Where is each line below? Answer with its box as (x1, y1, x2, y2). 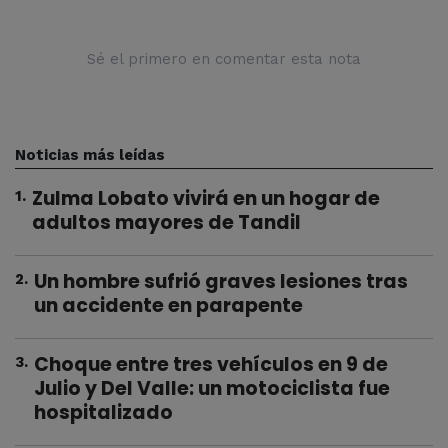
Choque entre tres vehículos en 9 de (34, 351, 388, 379)
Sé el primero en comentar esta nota (87, 50, 361, 69)
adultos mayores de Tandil (32, 209, 301, 237)
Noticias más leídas (15, 146, 165, 165)
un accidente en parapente (34, 292, 303, 320)
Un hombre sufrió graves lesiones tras (34, 268, 408, 296)
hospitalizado (34, 399, 173, 427)
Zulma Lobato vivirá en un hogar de (32, 185, 380, 213)
